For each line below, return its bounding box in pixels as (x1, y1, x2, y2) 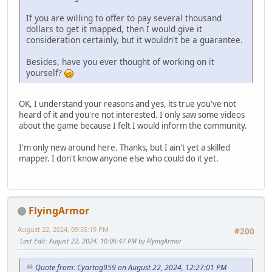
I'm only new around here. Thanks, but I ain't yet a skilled (19, 142, 230, 154)
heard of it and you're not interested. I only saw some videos (19, 109, 245, 121)
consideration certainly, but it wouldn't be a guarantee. (26, 34, 243, 46)
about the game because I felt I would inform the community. (19, 120, 247, 132)
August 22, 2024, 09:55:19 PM (18, 224, 109, 234)
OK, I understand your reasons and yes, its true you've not (19, 98, 236, 110)
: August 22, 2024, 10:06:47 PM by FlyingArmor (46, 236, 182, 245)
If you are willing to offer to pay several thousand (26, 12, 222, 24)
